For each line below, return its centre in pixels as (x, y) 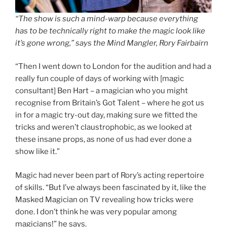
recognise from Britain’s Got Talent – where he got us (110, 103)
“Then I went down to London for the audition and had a (113, 66)
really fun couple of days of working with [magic (100, 79)
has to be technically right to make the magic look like (110, 31)
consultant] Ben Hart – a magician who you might (102, 91)
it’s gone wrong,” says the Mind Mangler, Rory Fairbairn (112, 43)
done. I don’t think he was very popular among (96, 212)
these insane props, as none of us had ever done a (103, 139)
